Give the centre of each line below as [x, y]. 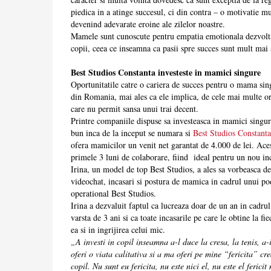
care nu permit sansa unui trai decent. [135, 109]
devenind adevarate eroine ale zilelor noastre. [148, 24]
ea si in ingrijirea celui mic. [118, 230]
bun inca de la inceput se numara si [132, 133]
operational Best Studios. [113, 194]
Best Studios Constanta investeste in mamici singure [166, 73]
